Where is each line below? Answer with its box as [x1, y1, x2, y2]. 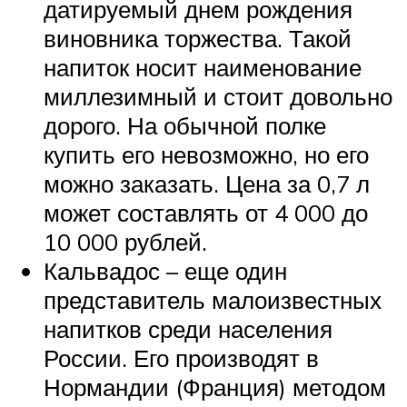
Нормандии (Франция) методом [44, 372, 386, 402]
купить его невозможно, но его [44, 140, 369, 170]
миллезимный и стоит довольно [44, 82, 392, 112]
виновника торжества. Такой [44, 24, 352, 54]
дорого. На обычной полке [44, 111, 326, 141]
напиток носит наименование [44, 53, 362, 83]
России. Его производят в [44, 343, 319, 373]
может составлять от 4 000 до [44, 198, 368, 228]
